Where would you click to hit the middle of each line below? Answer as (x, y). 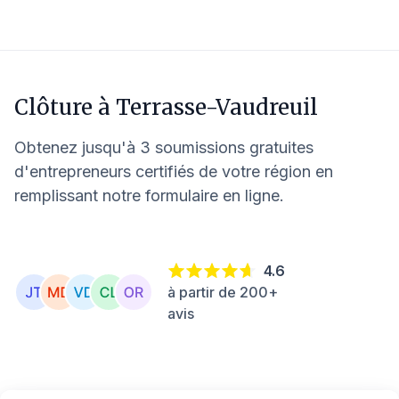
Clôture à (65, 107)
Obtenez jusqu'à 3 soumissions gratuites (164, 147)
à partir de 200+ (223, 292)
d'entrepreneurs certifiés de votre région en (174, 171)
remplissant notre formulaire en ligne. (149, 195)
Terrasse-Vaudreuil (217, 107)
